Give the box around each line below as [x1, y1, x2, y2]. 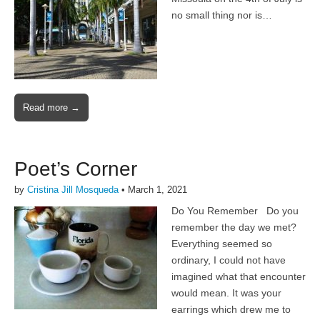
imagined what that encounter [171, 271, 306, 283]
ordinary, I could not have [171, 254, 286, 266]
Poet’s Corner [14, 157, 137, 180]
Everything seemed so [171, 238, 272, 250]
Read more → [23, 101, 80, 113]
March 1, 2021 [128, 184, 187, 195]
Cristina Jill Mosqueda [27, 184, 119, 195]
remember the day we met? [171, 221, 296, 234]
